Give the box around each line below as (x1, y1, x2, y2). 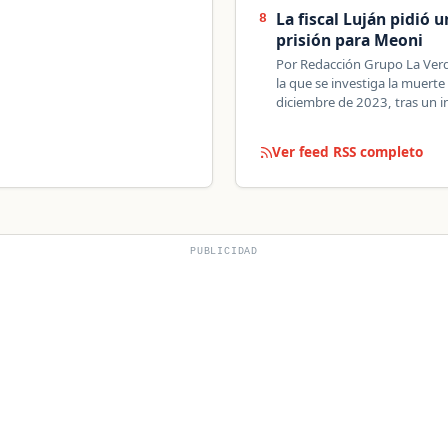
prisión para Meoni (276, 29, 424, 52)
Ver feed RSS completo (272, 142, 424, 162)
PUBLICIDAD (190, 246, 258, 258)
